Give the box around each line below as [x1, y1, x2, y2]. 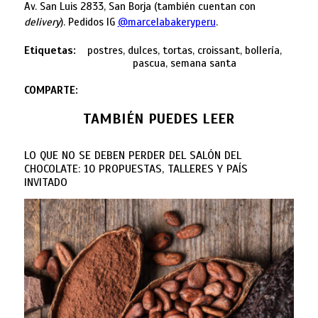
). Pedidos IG [60, 16, 118, 29]
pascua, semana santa [133, 57, 237, 70]
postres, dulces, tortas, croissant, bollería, [87, 44, 283, 57]
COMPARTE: [23, 84, 78, 97]
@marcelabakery [117, 16, 195, 29]
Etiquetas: [23, 44, 76, 57]
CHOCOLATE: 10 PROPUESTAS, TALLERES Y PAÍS [23, 162, 248, 177]
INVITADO [23, 175, 67, 190]
